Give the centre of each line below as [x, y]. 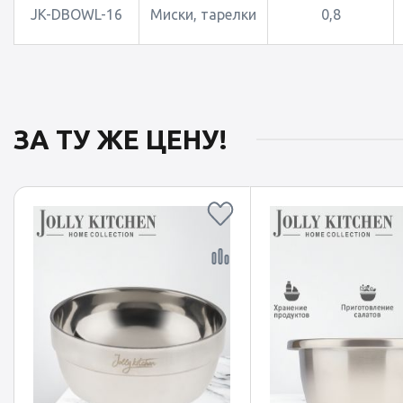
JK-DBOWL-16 [76, 14]
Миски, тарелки [203, 14]
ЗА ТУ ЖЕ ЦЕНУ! [121, 139]
